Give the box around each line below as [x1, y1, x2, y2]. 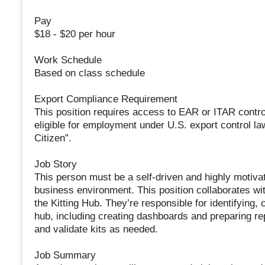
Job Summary [34, 250, 96, 261]
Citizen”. [34, 132, 72, 144]
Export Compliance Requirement [34, 93, 177, 105]
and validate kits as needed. [34, 224, 158, 235]
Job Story [34, 159, 77, 170]
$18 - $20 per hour [34, 28, 115, 40]
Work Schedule [34, 54, 102, 66]
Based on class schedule [34, 67, 145, 79]
